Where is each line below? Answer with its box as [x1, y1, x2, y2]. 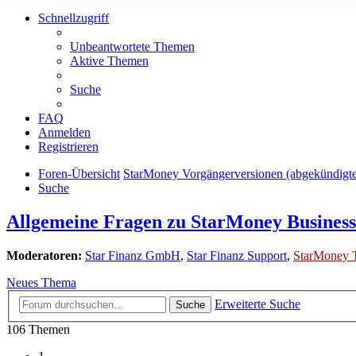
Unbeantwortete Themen [70, 40, 195, 54]
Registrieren [38, 140, 99, 154]
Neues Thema [6, 276, 76, 290]
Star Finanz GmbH [85, 249, 180, 263]
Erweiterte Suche [215, 296, 300, 311]
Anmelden [38, 126, 91, 140]
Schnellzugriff [38, 11, 109, 25]
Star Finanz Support [187, 249, 287, 263]
